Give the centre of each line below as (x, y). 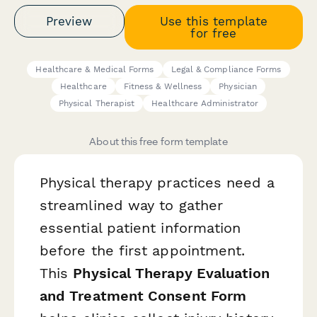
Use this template (213, 21)
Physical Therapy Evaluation (172, 273)
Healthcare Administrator (205, 104)
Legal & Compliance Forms (226, 70)
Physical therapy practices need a (157, 183)
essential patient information (140, 228)
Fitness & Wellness (163, 87)
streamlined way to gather (132, 206)
